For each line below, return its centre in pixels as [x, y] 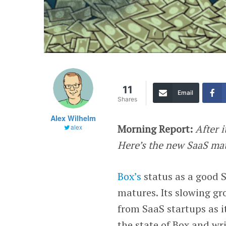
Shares [128, 99]
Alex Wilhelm [73, 118]
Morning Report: [155, 129]
